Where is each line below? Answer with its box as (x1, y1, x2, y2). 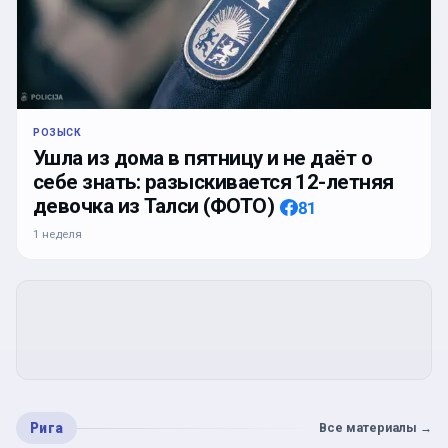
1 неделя (33, 227, 82, 242)
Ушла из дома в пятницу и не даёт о (33, 146, 373, 171)
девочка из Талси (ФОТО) (33, 194, 275, 219)
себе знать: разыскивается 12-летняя (33, 170, 394, 195)
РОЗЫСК (33, 126, 82, 140)
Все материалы (319, 420, 417, 436)
